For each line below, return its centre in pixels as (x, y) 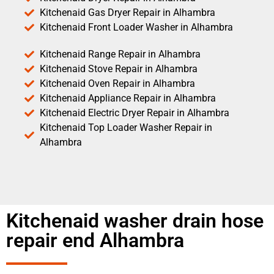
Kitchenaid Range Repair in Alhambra (120, 54)
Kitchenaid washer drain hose (135, 220)
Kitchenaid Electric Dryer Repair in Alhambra (135, 113)
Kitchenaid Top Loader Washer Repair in (126, 127)
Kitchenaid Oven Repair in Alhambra (117, 83)
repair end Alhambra (95, 240)
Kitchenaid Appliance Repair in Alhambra (128, 98)
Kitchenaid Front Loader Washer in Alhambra (136, 27)
